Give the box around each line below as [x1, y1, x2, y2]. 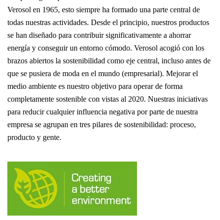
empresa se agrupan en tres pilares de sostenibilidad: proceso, [7, 120, 196, 129]
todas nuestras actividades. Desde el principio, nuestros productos [7, 18, 209, 27]
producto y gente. [7, 133, 61, 141]
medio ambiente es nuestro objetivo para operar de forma [7, 82, 183, 90]
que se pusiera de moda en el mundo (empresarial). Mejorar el [7, 69, 198, 78]
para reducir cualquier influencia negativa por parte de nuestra [7, 108, 198, 116]
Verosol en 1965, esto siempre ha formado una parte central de [7, 5, 200, 14]
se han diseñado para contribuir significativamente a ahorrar [7, 31, 191, 39]
